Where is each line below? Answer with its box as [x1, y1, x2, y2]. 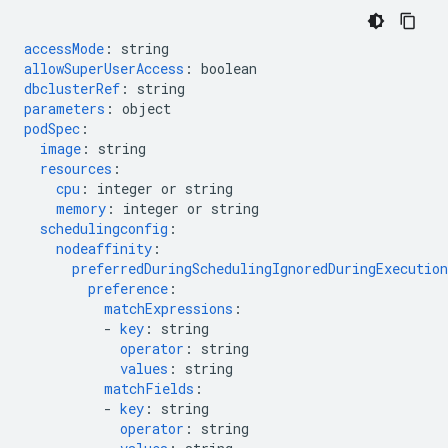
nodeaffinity [56, 239, 152, 258]
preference [88, 279, 168, 298]
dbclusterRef [24, 79, 120, 98]
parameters [24, 99, 105, 118]
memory [56, 199, 106, 218]
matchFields [104, 379, 194, 398]
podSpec [24, 119, 80, 138]
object [122, 99, 171, 118]
